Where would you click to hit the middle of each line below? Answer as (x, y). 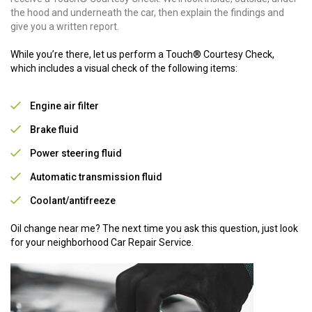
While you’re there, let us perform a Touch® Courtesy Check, (142, 54)
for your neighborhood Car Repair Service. (102, 242)
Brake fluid (54, 129)
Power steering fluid (76, 153)
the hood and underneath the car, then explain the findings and (147, 12)
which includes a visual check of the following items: (124, 68)
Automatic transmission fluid (96, 177)
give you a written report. (65, 26)
